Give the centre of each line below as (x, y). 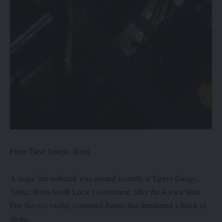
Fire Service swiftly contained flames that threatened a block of (108, 205)
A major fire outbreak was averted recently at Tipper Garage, (105, 178)
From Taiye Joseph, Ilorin (50, 151)
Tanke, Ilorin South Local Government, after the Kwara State (105, 192)
